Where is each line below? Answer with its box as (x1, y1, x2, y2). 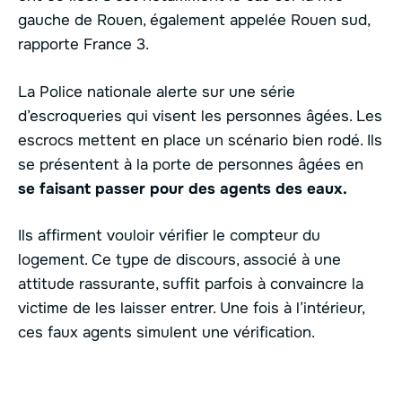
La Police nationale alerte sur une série (18, 82, 295, 101)
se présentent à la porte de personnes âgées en (18, 154, 363, 174)
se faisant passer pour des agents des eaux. (18, 179, 347, 198)
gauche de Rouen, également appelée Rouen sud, (18, 11, 370, 31)
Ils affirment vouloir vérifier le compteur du (18, 226, 320, 246)
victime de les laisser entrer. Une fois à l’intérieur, (18, 299, 364, 319)
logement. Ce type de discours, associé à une (18, 250, 341, 270)
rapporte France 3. (18, 35, 149, 55)
